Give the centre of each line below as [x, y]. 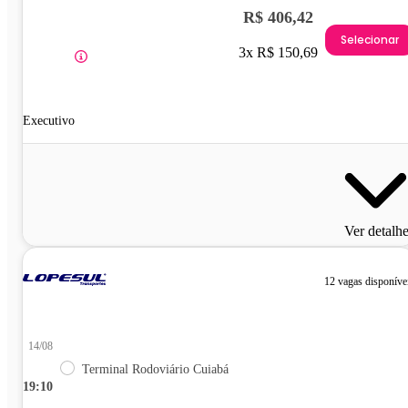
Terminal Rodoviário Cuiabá [155, 369]
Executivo [49, 120]
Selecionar [370, 40]
